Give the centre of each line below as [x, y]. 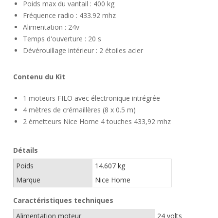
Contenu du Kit [39, 77]
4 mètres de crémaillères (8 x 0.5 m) [79, 110]
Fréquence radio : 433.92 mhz [69, 15]
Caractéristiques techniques [63, 200]
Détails [26, 150]
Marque [28, 180]
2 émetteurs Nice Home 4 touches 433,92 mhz [97, 121]
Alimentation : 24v [51, 27]
